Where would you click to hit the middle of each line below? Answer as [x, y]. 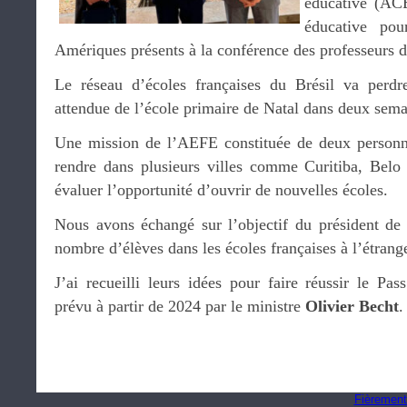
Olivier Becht [352, 306]
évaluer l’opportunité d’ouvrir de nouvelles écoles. [221, 190]
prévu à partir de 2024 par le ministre [180, 306]
